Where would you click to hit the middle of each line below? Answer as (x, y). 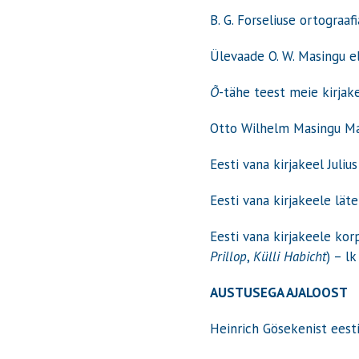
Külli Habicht (290, 256)
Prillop (229, 256)
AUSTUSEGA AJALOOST (279, 292)
